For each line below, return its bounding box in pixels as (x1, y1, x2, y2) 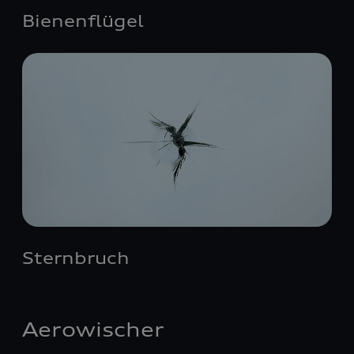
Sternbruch (22, 248, 130, 268)
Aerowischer (22, 318, 164, 341)
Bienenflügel (22, 10, 144, 31)
